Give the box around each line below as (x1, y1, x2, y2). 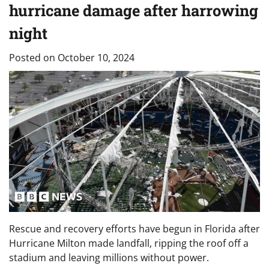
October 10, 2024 (58, 50, 134, 64)
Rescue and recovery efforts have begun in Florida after (9, 222, 260, 235)
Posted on (9, 50, 58, 64)
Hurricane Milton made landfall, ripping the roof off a (9, 236, 249, 250)
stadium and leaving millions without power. (9, 250, 209, 264)
